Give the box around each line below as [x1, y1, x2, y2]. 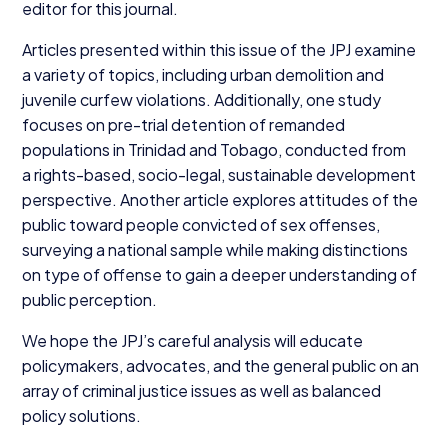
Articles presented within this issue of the [21, 39, 329, 61]
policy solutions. [21, 405, 141, 427]
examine [350, 39, 416, 61]
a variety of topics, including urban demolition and [21, 64, 384, 86]
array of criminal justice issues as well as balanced [21, 380, 381, 402]
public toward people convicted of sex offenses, [21, 214, 380, 236]
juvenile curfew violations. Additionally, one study [21, 89, 381, 111]
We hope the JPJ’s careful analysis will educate [21, 330, 363, 352]
